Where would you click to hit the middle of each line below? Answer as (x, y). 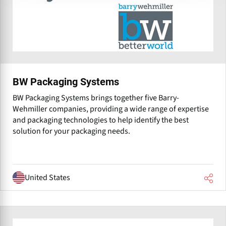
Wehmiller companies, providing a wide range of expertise (111, 109)
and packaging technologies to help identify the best (101, 120)
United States (47, 177)
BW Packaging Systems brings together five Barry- (96, 98)
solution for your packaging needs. (71, 131)
